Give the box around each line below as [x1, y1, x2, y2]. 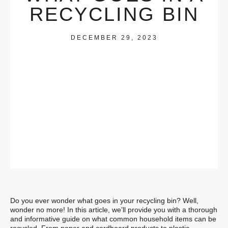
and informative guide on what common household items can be [10, 215, 216, 223]
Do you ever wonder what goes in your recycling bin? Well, [10, 196, 198, 205]
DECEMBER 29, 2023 [70, 34, 158, 42]
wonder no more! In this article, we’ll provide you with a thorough [10, 206, 217, 214]
